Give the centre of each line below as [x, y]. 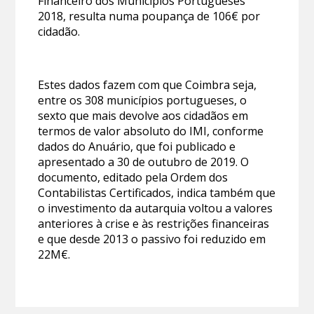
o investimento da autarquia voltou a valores [156, 209]
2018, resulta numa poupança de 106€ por [149, 16]
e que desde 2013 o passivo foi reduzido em [152, 239]
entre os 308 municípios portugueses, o [143, 101]
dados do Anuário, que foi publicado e [137, 147]
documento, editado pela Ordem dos [133, 178]
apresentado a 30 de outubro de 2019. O [144, 162]
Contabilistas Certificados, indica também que [157, 193]
